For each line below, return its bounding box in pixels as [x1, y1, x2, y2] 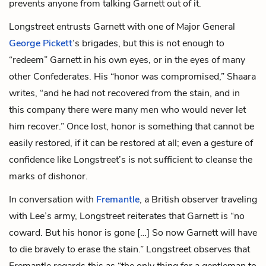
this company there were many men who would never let [9, 103, 246, 116]
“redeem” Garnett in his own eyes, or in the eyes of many [9, 53, 245, 66]
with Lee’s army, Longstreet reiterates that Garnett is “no [9, 209, 245, 223]
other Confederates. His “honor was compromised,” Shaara [9, 69, 256, 83]
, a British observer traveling [140, 192, 257, 206]
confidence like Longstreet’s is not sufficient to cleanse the [9, 153, 252, 166]
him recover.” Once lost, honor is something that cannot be [9, 119, 254, 133]
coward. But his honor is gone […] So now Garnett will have [9, 226, 257, 239]
